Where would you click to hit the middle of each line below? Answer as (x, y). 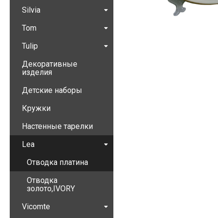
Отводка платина (57, 162)
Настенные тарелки (57, 126)
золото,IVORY (51, 189)
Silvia (31, 10)
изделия (37, 72)
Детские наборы (52, 90)
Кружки (36, 108)
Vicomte (36, 207)
